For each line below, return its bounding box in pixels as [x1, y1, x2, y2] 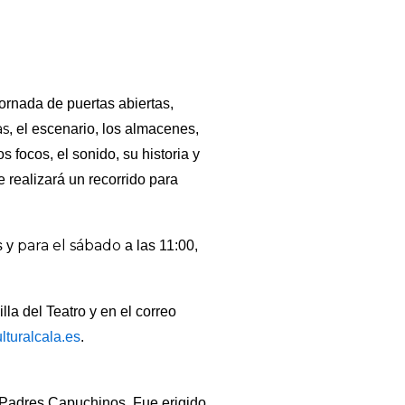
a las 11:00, [121, 238, 199, 254]
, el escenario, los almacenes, [9, 121, 200, 137]
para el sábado [17, 237, 122, 255]
